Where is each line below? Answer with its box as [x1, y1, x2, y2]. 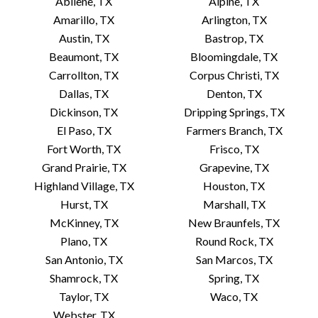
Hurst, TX [60, 197, 108, 211]
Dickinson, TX [50, 105, 119, 119]
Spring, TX [209, 271, 260, 285]
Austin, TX [58, 31, 109, 45]
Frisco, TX [209, 142, 259, 155]
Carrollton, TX [49, 68, 119, 82]
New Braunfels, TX [188, 216, 280, 229]
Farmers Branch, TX [185, 124, 283, 137]
